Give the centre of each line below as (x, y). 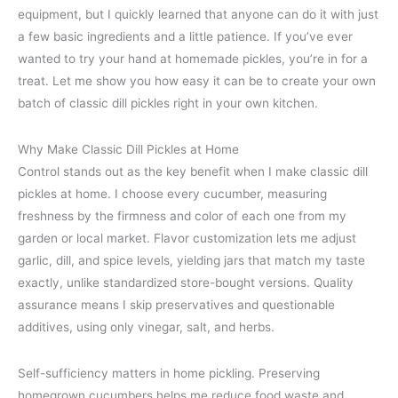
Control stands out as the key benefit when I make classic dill (193, 171)
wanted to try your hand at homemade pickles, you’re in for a (193, 58)
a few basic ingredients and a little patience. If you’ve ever (185, 36)
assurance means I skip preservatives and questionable (176, 304)
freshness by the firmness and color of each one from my (182, 215)
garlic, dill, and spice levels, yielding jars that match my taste (191, 260)
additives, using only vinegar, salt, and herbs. (146, 326)
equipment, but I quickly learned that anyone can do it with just (198, 14)
